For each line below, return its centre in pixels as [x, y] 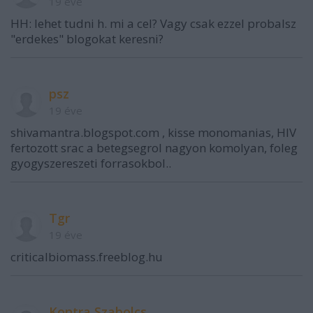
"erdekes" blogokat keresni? [87, 39]
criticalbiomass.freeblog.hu [87, 257]
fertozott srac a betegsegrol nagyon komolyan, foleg [154, 148]
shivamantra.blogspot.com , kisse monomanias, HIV [153, 132]
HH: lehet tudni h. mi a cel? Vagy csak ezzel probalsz [153, 23]
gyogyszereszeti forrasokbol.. [91, 163]
